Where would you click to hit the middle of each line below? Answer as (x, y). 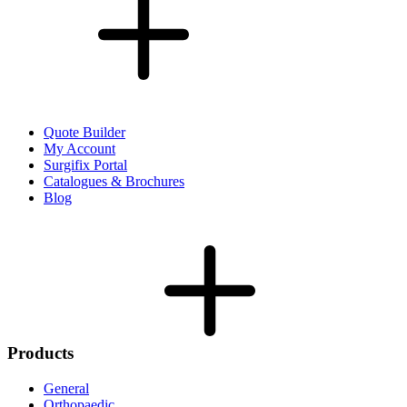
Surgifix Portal (85, 164)
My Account (79, 148)
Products (40, 353)
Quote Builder (84, 132)
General (66, 388)
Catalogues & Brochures (114, 181)
